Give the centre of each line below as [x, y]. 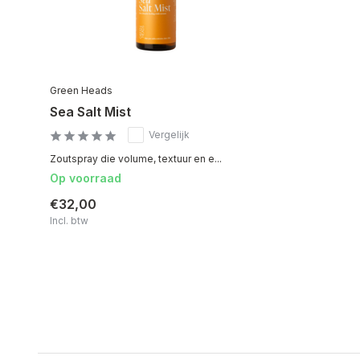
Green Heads [81, 90]
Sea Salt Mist [90, 111]
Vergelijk [169, 134]
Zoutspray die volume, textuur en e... [136, 158]
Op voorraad [86, 178]
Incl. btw [69, 220]
